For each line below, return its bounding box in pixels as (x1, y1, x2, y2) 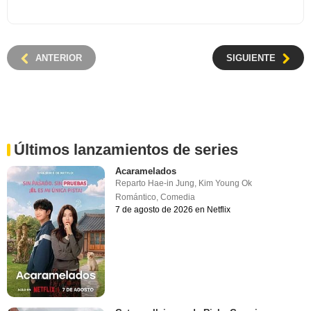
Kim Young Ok (199, 178, 253, 189)
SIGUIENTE (226, 53, 276, 64)
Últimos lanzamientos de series (14, 141, 238, 159)
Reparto (115, 178, 149, 189)
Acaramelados (115, 166, 177, 177)
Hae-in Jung (148, 178, 195, 189)
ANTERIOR (35, 53, 82, 64)
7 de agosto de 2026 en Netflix (115, 205, 231, 215)
